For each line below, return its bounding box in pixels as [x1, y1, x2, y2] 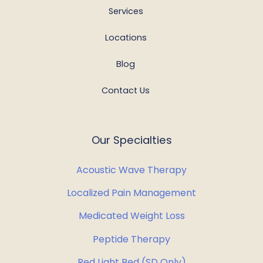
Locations [104, 31, 147, 43]
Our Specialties [91, 132, 172, 147]
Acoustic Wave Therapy [76, 163, 187, 177]
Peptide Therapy [93, 232, 170, 246]
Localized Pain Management [67, 186, 196, 200]
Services [108, 5, 143, 17]
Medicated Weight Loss [78, 209, 185, 223]
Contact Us [102, 84, 150, 96]
